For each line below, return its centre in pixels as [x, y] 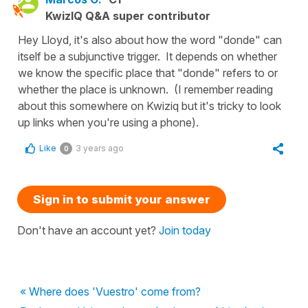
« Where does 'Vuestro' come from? [110, 291]
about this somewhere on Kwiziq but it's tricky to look [150, 106]
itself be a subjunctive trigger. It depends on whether [147, 56]
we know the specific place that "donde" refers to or [148, 73]
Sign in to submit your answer [122, 199]
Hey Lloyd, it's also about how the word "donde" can [150, 40]
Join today [185, 230]
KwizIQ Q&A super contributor [128, 15]
